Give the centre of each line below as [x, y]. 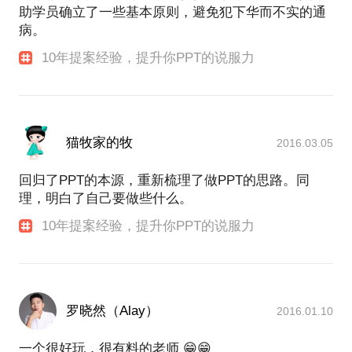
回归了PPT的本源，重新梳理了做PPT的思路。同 [164, 181]
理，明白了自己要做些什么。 [106, 199]
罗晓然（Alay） [112, 311]
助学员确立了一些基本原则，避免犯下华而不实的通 [172, 13]
